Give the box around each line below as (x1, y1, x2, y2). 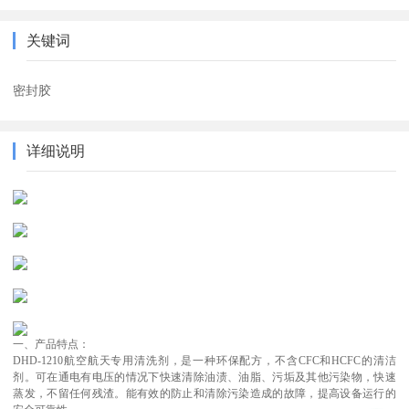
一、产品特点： (13, 337, 90, 351)
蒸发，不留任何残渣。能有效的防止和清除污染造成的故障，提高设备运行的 (13, 386, 396, 400)
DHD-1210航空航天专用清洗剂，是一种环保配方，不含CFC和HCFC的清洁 (13, 353, 396, 367)
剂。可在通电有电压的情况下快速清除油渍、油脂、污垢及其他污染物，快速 (13, 370, 396, 383)
